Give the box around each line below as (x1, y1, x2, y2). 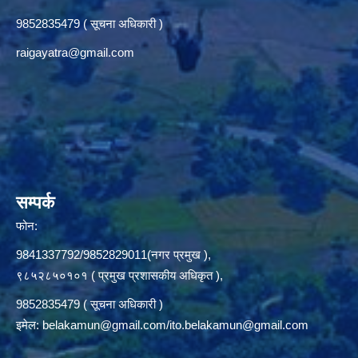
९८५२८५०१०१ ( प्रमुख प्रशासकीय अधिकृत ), (16, 268, 223, 283)
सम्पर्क (16, 193, 54, 213)
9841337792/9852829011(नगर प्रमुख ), (16, 248, 211, 262)
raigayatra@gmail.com (16, 46, 134, 60)
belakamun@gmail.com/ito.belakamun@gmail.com (42, 318, 308, 332)
